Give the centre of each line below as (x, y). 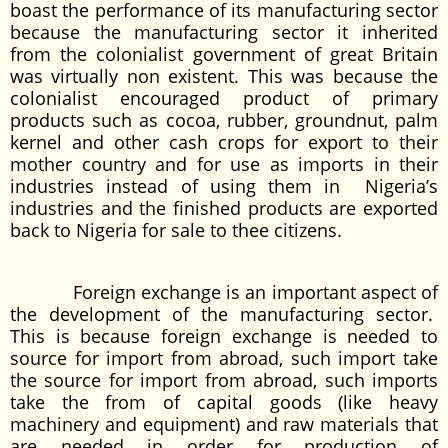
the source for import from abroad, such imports (224, 380)
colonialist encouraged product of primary (224, 98)
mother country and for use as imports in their (224, 164)
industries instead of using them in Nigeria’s (224, 186)
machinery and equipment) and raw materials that (224, 424)
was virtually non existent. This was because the (224, 76)
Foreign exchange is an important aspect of (224, 292)
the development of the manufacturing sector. (224, 314)
